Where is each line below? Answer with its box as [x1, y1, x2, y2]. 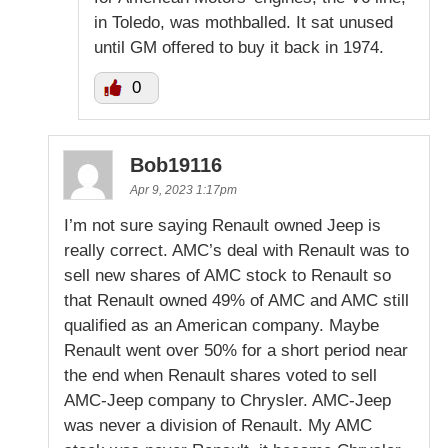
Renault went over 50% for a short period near [64, 341, 408, 361]
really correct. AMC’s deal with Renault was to [64, 241, 409, 261]
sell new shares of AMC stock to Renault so [64, 266, 391, 286]
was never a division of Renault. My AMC [64, 416, 372, 436]
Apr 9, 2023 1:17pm [130, 183, 237, 198]
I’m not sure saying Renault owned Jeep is [64, 216, 381, 236]
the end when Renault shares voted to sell [64, 366, 377, 386]
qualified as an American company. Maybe [64, 316, 379, 336]
